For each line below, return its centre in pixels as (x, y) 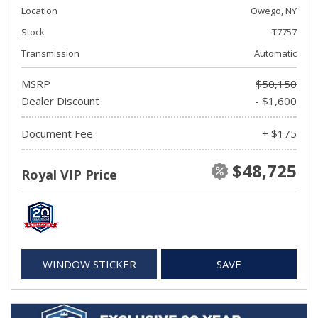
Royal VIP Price (69, 175)
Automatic (275, 53)
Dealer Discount (60, 101)
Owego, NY (274, 11)
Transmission (50, 53)
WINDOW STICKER (89, 264)
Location (39, 11)
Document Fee (57, 133)
